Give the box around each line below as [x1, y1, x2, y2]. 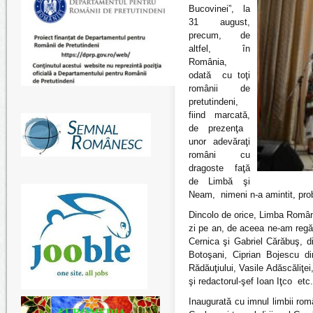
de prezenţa [189, 123, 243, 133]
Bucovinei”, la [189, 3, 250, 14]
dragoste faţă [189, 163, 250, 173]
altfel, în [189, 43, 250, 54]
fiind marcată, [189, 110, 250, 120]
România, [189, 57, 227, 67]
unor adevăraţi [189, 136, 250, 147]
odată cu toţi [189, 70, 250, 80]
